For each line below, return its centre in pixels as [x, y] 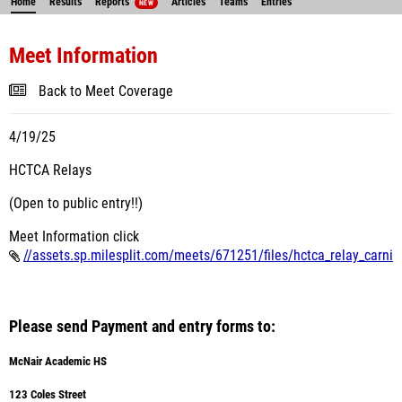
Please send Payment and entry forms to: [142, 327]
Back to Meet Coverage [106, 92]
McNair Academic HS [58, 361]
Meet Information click [76, 237]
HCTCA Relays [52, 170]
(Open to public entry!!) [76, 204]
